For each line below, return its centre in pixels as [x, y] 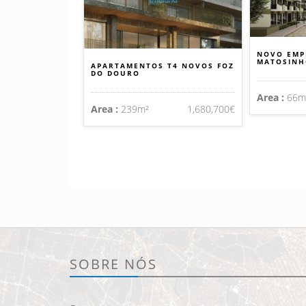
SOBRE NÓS [113, 264]
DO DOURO [115, 73]
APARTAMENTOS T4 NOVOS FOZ [163, 66]
